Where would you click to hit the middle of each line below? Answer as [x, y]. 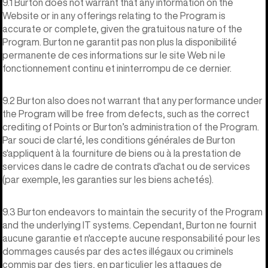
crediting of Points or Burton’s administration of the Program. [131, 127]
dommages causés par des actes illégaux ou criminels [118, 251]
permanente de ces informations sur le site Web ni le [114, 55]
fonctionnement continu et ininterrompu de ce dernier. [117, 68]
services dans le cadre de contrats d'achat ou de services [126, 166]
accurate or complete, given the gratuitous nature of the [122, 28]
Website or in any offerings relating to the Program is [114, 15]
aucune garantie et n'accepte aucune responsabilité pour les [131, 238]
